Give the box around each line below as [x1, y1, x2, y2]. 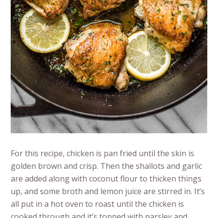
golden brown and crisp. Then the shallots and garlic [11, 160, 202, 171]
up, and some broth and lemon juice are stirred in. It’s [11, 185, 205, 197]
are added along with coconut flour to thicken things [11, 173, 202, 184]
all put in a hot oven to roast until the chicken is [11, 198, 184, 209]
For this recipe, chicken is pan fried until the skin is [11, 147, 195, 159]
